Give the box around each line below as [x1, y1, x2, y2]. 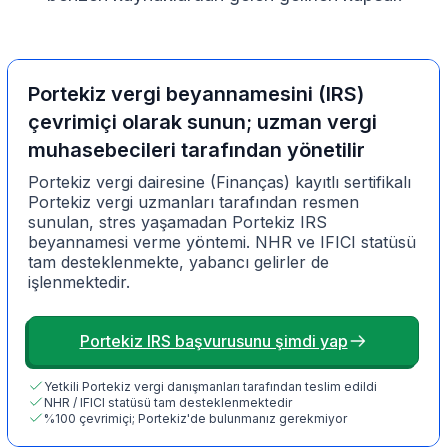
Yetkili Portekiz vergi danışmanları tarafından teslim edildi [44, 378, 377, 394]
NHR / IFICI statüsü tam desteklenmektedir [44, 394, 292, 410]
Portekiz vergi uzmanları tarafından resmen [28, 192, 359, 213]
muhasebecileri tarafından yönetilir [28, 138, 365, 163]
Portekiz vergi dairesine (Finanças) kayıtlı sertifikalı [28, 172, 411, 193]
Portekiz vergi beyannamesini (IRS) [28, 82, 364, 107]
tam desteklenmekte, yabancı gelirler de [28, 252, 329, 273]
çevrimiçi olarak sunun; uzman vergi [28, 110, 377, 135]
